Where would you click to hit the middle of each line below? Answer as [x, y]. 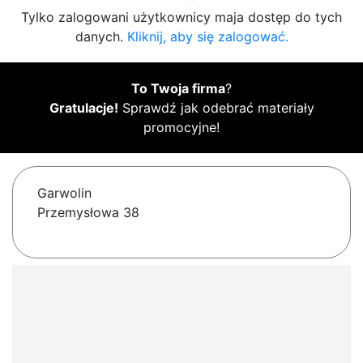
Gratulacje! [83, 108]
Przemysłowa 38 [88, 213]
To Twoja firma [178, 89]
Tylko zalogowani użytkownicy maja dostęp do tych [181, 17]
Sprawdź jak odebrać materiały [216, 108]
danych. [101, 37]
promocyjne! [181, 128]
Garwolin [64, 193]
